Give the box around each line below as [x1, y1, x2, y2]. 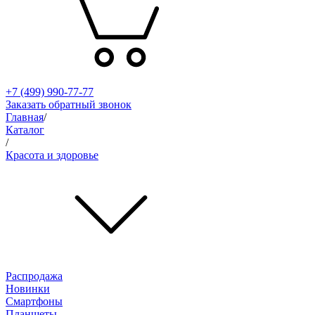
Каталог [6, 123, 44, 136]
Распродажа [6, 269, 63, 282]
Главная [6, 110, 44, 123]
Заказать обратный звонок [6, 98, 131, 110]
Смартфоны [6, 295, 63, 307]
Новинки [6, 282, 50, 295]
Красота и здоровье [6, 148, 98, 161]
